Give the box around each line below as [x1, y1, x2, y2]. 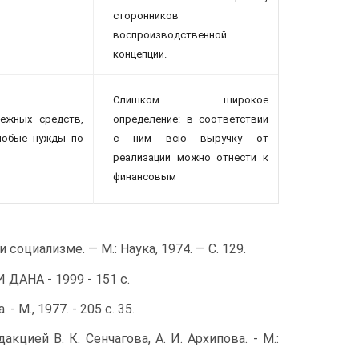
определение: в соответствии [113, 113, 268, 126]
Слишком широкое [113, 94, 268, 107]
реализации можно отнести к [113, 151, 268, 164]
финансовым [113, 171, 176, 184]
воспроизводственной [113, 29, 227, 42]
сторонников [113, 10, 179, 22]
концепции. [113, 48, 167, 61]
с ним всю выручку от [113, 132, 268, 145]
